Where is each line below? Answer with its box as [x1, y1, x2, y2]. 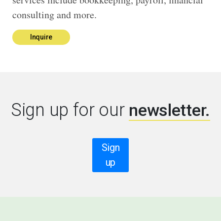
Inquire [30, 33, 52, 41]
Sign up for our [11, 99, 129, 120]
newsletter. [129, 100, 210, 120]
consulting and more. [12, 7, 97, 21]
